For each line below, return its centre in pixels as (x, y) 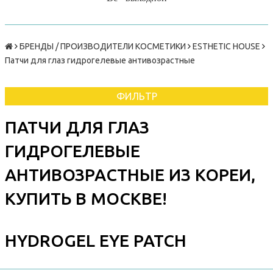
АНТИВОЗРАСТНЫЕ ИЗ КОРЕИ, (130, 175)
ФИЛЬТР (136, 97)
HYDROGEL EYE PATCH (96, 241)
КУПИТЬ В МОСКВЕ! (86, 199)
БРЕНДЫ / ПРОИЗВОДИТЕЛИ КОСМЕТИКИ (103, 47)
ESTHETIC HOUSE (226, 47)
